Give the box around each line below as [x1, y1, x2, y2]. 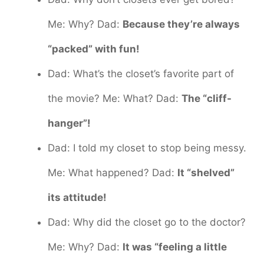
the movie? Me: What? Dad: [48, 92, 181, 104]
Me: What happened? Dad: [48, 166, 177, 179]
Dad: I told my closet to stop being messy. [48, 141, 246, 154]
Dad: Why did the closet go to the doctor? [48, 216, 246, 228]
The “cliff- [181, 92, 232, 104]
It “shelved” [177, 166, 235, 179]
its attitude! [48, 191, 107, 203]
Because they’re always [123, 18, 240, 30]
